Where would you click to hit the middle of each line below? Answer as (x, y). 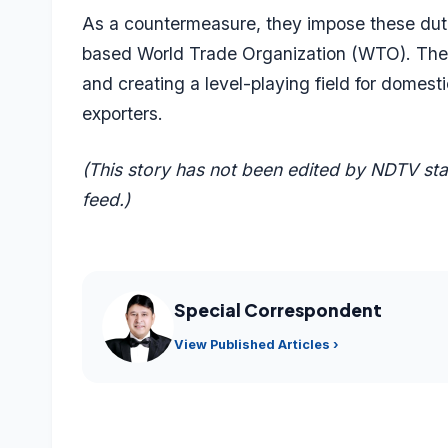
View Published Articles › (256, 344)
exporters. (122, 113)
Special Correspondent (278, 310)
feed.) (106, 199)
